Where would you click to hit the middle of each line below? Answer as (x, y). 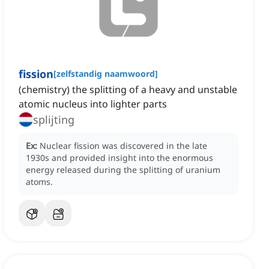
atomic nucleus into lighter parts (93, 104)
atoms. (39, 182)
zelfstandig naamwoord (106, 74)
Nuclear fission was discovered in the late (123, 146)
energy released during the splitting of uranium (123, 170)
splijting (54, 120)
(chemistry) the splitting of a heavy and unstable (128, 90)
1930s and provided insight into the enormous (119, 158)
